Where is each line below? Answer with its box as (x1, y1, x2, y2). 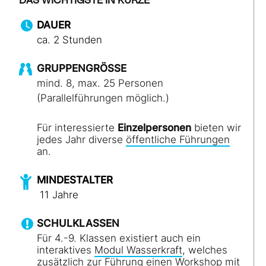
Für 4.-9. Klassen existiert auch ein (37, 232, 201, 244)
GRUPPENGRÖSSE (37, 62, 126, 74)
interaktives (37, 244, 94, 256)
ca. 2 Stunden (37, 34, 102, 46)
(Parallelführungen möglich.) (37, 92, 169, 104)
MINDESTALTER (37, 174, 113, 186)
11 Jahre (37, 189, 78, 201)
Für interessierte (37, 122, 118, 134)
